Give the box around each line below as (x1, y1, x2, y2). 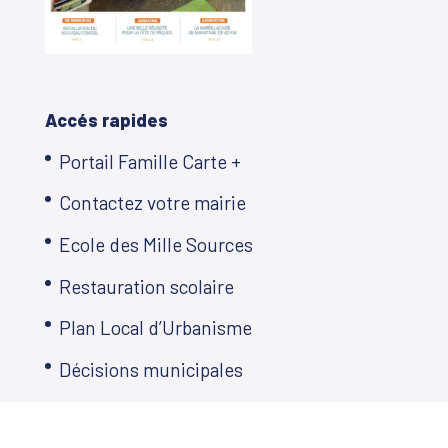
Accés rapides (44, 108, 168, 131)
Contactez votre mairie (58, 191, 246, 215)
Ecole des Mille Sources (58, 232, 253, 256)
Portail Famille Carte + (58, 149, 241, 173)
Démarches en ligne (58, 399, 221, 423)
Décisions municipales (58, 357, 243, 381)
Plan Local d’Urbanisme (58, 316, 252, 340)
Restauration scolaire (58, 274, 234, 298)
